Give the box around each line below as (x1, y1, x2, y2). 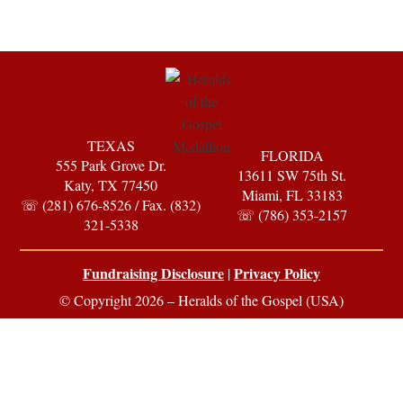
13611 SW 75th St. (237, 165, 347, 184)
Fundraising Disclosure (83, 262, 224, 283)
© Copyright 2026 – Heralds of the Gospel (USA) (59, 290, 344, 309)
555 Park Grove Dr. (55, 155, 166, 175)
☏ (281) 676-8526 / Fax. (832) (21, 194, 201, 214)
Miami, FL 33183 (241, 184, 343, 204)
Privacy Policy (234, 262, 320, 283)
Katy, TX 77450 (64, 175, 158, 194)
